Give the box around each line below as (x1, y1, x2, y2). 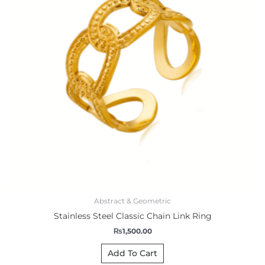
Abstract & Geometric (94, 197, 171, 206)
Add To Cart (108, 248, 157, 258)
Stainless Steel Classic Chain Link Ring (53, 211, 212, 221)
